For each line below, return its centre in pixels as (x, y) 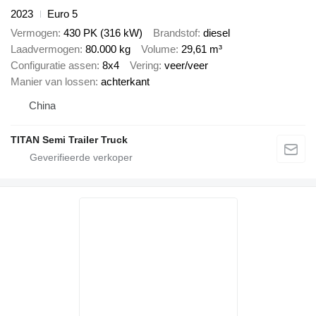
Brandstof (175, 32)
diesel (217, 32)
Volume (158, 49)
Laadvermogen (45, 49)
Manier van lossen (53, 81)
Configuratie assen (54, 65)
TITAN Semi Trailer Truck (69, 139)
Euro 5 (62, 14)
